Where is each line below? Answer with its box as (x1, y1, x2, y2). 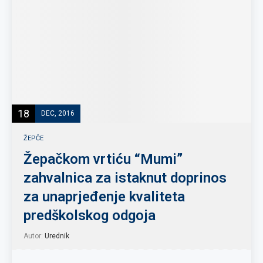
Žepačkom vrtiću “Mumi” (23, 151, 183, 167)
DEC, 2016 (41, 109, 75, 117)
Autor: (23, 232, 45, 240)
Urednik (45, 232, 69, 240)
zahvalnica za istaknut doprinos (23, 170, 227, 186)
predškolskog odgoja (23, 207, 156, 224)
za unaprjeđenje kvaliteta (23, 188, 185, 205)
